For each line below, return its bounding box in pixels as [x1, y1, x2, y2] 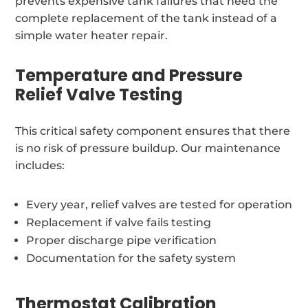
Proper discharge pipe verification [26, 233, 217, 247]
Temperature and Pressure [15, 63, 243, 87]
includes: [15, 158, 65, 172]
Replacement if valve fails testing [26, 215, 212, 229]
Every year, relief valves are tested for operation [26, 197, 293, 211]
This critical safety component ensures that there [15, 124, 291, 137]
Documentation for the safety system [26, 251, 236, 265]
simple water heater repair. [15, 28, 168, 42]
